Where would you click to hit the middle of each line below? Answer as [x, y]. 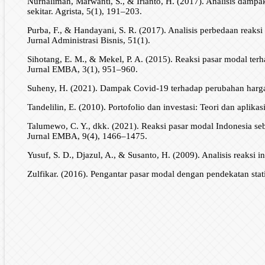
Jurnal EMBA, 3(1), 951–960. [82, 70]
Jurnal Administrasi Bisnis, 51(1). [88, 41]
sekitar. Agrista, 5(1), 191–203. [84, 12]
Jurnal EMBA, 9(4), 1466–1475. [87, 136]
